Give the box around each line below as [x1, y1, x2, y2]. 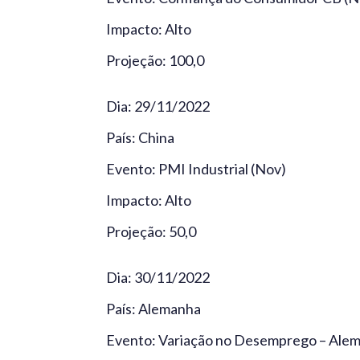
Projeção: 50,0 [106, 222, 196, 240]
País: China [106, 128, 174, 146]
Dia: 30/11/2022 [106, 268, 210, 286]
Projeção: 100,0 [106, 51, 204, 69]
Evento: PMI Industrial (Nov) [106, 159, 286, 178]
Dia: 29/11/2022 [106, 96, 210, 115]
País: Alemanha [106, 299, 201, 317]
